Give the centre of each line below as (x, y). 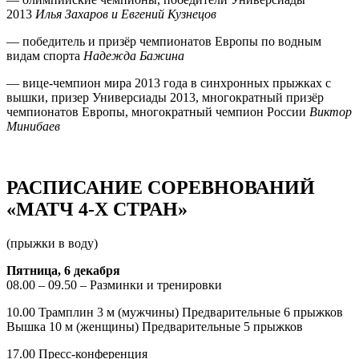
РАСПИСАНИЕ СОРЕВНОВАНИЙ (161, 187)
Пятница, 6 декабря (63, 270)
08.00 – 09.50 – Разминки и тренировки (114, 284)
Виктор (331, 111)
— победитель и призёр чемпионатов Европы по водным (164, 41)
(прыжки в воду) (52, 243)
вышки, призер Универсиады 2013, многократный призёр (165, 97)
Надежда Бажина (134, 55)
